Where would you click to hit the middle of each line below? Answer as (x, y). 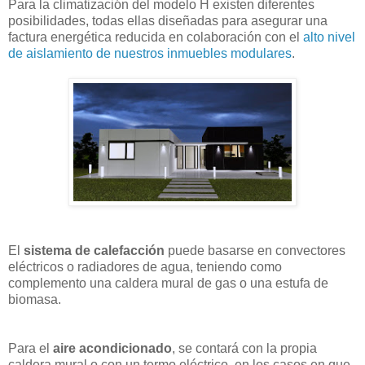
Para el (31, 348)
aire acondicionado (112, 348)
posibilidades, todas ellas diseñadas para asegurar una (168, 20)
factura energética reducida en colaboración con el (156, 37)
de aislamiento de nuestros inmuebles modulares (150, 53)
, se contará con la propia (244, 348)
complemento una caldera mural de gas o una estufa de (168, 283)
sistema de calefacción (94, 250)
